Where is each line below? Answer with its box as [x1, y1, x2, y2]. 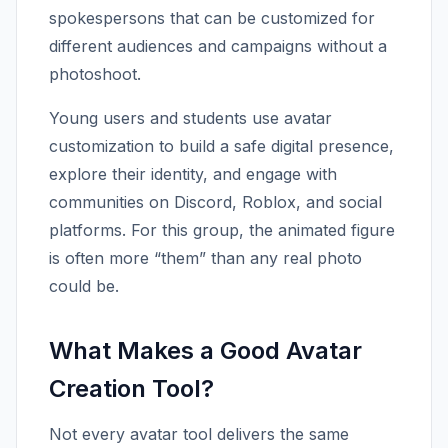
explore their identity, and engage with [49, 164, 337, 184]
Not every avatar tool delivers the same [49, 424, 349, 444]
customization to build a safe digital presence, [49, 136, 394, 156]
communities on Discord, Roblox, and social [49, 192, 382, 212]
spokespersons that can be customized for [49, 8, 375, 28]
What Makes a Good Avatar [49, 336, 362, 365]
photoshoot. [49, 64, 141, 84]
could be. [49, 276, 119, 296]
